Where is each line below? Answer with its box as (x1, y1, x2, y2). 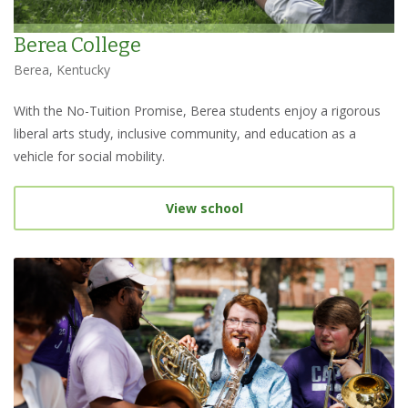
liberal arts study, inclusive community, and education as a (14, 125, 356, 143)
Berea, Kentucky (14, 61, 110, 79)
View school (165, 199, 243, 218)
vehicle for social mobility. (14, 148, 165, 166)
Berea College (14, 33, 141, 58)
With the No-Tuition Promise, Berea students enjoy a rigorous (14, 102, 381, 120)
